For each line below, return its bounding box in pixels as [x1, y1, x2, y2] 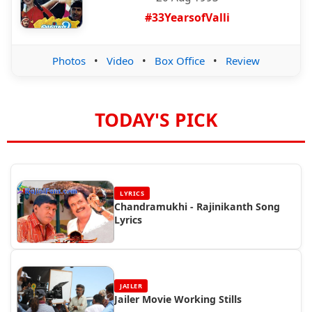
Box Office [155, 54, 205, 68]
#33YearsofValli [145, 10, 230, 25]
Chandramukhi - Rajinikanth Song [114, 200, 280, 213]
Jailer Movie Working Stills [114, 292, 242, 306]
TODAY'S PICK [94, 107, 218, 132]
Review [226, 54, 260, 68]
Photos [52, 54, 86, 68]
